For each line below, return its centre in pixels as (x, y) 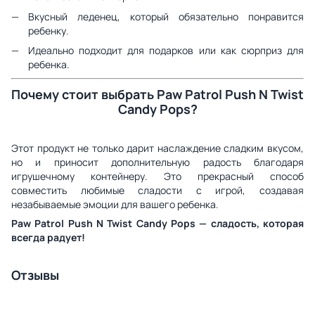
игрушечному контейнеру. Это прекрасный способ (157, 176)
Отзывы (35, 275)
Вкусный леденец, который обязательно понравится (166, 16)
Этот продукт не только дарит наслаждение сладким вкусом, (157, 148)
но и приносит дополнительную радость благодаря (157, 162)
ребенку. (49, 30)
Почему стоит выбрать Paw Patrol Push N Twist (157, 94)
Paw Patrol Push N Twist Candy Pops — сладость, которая (157, 224)
